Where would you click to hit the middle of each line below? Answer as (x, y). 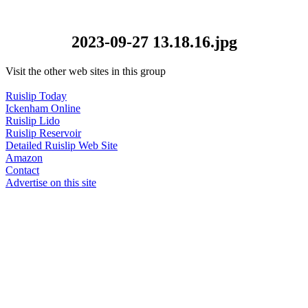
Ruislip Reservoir (43, 133)
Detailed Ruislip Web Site (62, 145)
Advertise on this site (51, 182)
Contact (22, 170)
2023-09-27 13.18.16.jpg (154, 42)
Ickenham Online (43, 108)
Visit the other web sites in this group (86, 71)
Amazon (24, 157)
